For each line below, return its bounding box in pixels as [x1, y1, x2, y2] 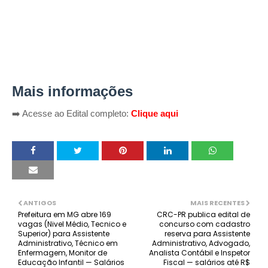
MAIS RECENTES [190, 198, 245, 208]
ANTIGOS [23, 198, 56, 208]
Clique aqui [131, 108, 178, 118]
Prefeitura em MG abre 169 [18, 209, 111, 220]
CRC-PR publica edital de [157, 209, 250, 220]
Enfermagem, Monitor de [18, 248, 107, 258]
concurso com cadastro [159, 219, 250, 229]
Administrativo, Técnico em [18, 238, 118, 248]
